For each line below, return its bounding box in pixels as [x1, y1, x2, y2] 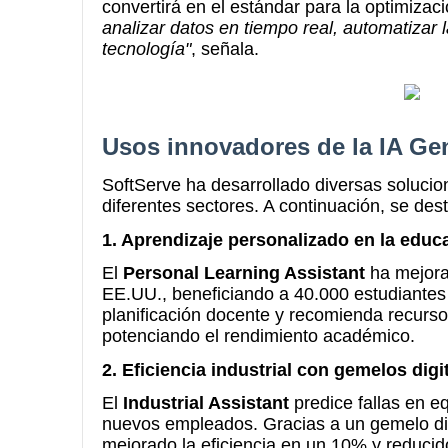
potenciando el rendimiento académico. [102, 326, 415, 346]
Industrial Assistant [123, 393, 289, 413]
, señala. [191, 39, 259, 59]
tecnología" [102, 39, 191, 59]
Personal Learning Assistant [123, 263, 365, 283]
